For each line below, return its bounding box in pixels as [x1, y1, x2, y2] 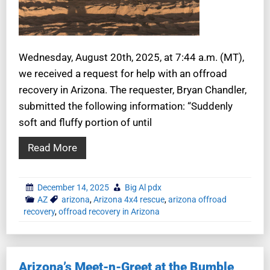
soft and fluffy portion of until [19, 116, 152, 128]
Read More [28, 141, 77, 154]
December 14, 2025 [37, 182, 109, 192]
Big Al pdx [125, 182, 162, 192]
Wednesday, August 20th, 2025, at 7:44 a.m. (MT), [19, 51, 244, 63]
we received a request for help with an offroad [19, 67, 227, 80]
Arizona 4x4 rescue [93, 194, 165, 204]
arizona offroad [168, 194, 227, 204]
